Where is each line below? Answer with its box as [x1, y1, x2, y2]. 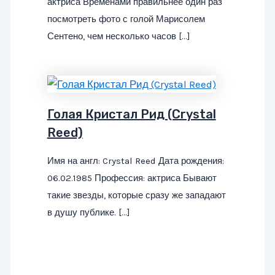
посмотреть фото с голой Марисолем [47, 13, 205, 25]
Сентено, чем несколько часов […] [47, 30, 190, 42]
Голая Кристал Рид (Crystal [47, 107, 216, 122]
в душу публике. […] [47, 207, 130, 219]
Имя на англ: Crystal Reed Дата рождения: [47, 155, 224, 167]
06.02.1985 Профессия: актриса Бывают [47, 172, 217, 184]
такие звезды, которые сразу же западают [47, 190, 226, 201]
